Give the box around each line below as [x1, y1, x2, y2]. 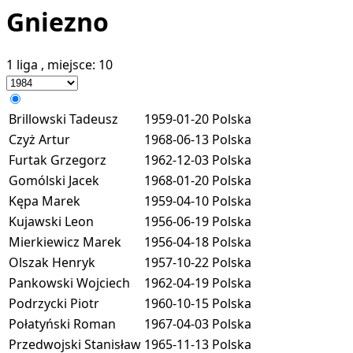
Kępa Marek [9, 191, 80, 210]
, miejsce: [41, 55, 98, 73]
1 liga [6, 55, 41, 73]
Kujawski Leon [9, 212, 94, 230]
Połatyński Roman [9, 314, 116, 333]
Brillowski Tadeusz [9, 110, 118, 128]
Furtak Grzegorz [9, 150, 106, 169]
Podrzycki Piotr [9, 294, 99, 312]
